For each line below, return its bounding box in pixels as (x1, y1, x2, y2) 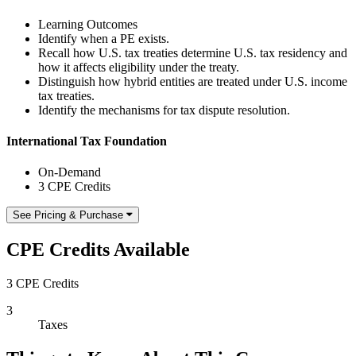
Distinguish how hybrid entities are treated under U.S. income (38, 74, 347, 88)
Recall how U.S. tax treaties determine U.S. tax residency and (38, 45, 347, 60)
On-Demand (38, 165, 101, 180)
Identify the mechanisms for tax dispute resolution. (38, 103, 290, 117)
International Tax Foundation (6, 133, 167, 148)
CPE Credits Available (6, 239, 190, 260)
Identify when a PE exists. (38, 31, 169, 45)
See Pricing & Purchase (13, 209, 123, 222)
